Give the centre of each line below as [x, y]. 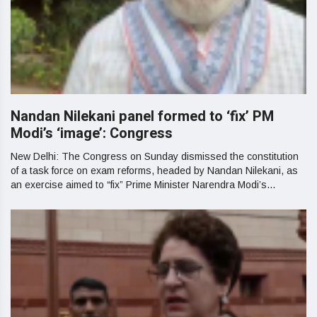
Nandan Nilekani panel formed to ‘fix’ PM [142, 116]
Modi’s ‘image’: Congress [92, 133]
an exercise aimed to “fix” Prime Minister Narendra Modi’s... [143, 185]
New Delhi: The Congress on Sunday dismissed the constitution [155, 156]
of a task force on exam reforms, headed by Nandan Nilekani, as [154, 171]
